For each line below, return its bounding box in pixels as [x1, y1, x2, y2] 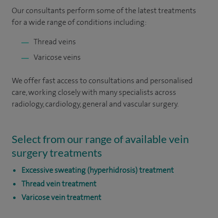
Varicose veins [34, 52, 81, 62]
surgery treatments [12, 146, 102, 159]
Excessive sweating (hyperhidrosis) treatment [21, 165, 174, 175]
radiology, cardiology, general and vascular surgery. [12, 99, 179, 109]
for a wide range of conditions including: [12, 17, 146, 27]
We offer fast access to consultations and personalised [12, 75, 193, 86]
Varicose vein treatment [21, 192, 101, 202]
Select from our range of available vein [12, 132, 189, 145]
